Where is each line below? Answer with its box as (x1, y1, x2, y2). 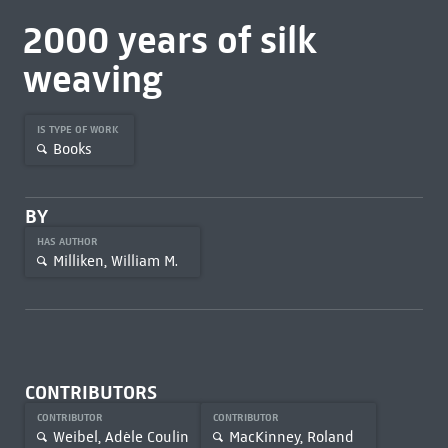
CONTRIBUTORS (24, 381, 157, 404)
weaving (22, 56, 163, 102)
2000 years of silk (22, 17, 317, 63)
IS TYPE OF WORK (36, 123, 122, 136)
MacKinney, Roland (228, 427, 354, 446)
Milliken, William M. (52, 251, 178, 270)
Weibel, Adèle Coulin (52, 427, 189, 446)
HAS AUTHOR (36, 235, 101, 248)
